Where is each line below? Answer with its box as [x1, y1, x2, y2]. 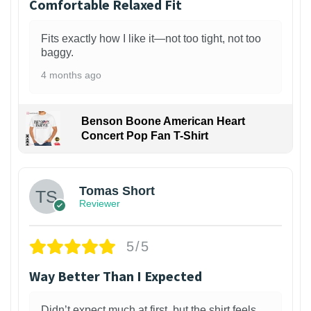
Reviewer [79, 198, 120, 209]
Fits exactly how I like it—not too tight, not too [41, 32, 261, 44]
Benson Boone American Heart [81, 115, 245, 127]
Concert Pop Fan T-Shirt [81, 129, 208, 142]
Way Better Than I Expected [29, 267, 202, 285]
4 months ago [41, 69, 101, 81]
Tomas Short [79, 184, 155, 198]
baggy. [41, 46, 74, 58]
